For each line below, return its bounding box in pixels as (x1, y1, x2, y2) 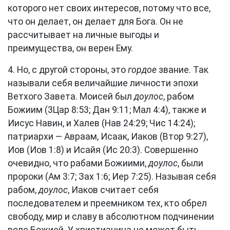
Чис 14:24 (149, 118, 190, 128)
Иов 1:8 (30, 145, 61, 155)
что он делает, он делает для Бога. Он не (8, 16, 183, 27)
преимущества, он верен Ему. (8, 43, 133, 53)
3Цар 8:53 (48, 105, 89, 115)
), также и (165, 105, 206, 115)
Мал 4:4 (133, 105, 165, 115)
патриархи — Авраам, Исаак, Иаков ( (8, 131, 163, 142)
